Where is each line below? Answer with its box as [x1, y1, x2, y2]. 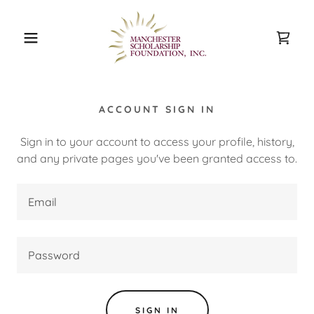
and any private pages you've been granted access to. [17, 151, 297, 165]
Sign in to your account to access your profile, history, [20, 135, 294, 149]
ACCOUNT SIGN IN [99, 103, 215, 116]
